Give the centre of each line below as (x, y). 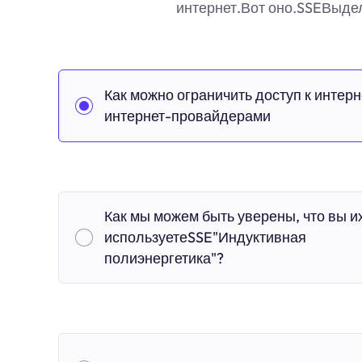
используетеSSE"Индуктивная (205, 237)
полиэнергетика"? (164, 258)
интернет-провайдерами (187, 116)
